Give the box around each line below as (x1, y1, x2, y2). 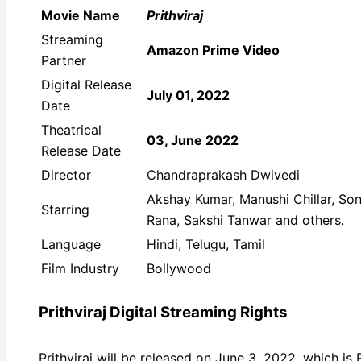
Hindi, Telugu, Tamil (147, 235, 265, 252)
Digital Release (41, 76, 131, 93)
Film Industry (41, 259, 119, 276)
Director (41, 166, 91, 183)
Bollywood (147, 259, 211, 276)
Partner (41, 52, 86, 68)
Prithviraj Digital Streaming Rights (39, 302, 288, 322)
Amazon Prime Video (147, 41, 280, 58)
